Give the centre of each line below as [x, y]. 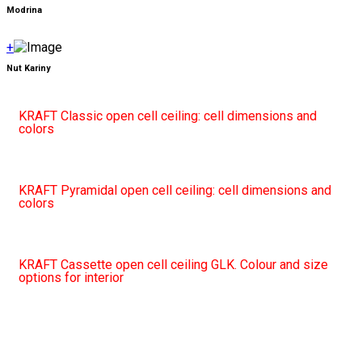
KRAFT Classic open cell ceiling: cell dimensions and [168, 116]
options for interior [71, 277]
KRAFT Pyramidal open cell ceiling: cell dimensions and [175, 190]
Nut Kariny [28, 68]
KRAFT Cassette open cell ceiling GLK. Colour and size [173, 264]
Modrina [24, 10]
